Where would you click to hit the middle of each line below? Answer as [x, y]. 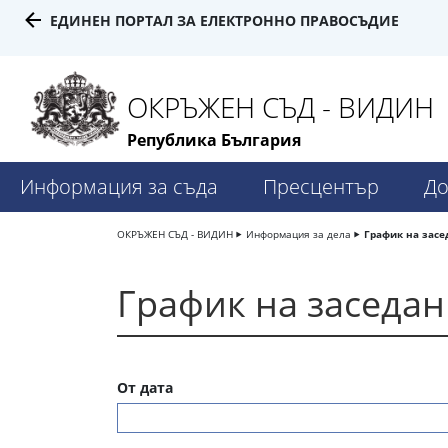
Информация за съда [119, 187]
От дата [145, 388]
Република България [214, 140]
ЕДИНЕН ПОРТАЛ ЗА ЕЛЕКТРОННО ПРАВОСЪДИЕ [224, 20]
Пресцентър [321, 187]
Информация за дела [298, 234]
